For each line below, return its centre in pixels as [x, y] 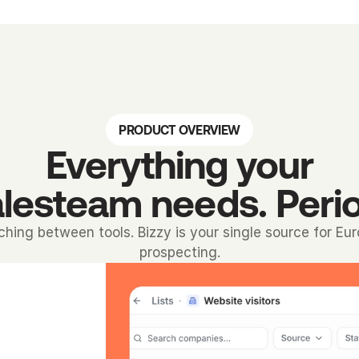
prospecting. [179, 252]
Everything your [179, 165]
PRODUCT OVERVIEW [179, 130]
